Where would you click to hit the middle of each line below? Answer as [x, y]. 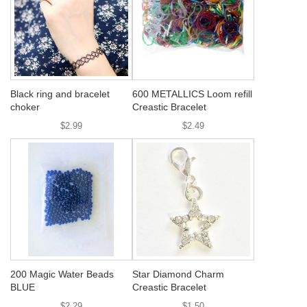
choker [25, 107]
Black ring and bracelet [60, 94]
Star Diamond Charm [178, 274]
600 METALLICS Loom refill [192, 94]
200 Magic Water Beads [62, 274]
